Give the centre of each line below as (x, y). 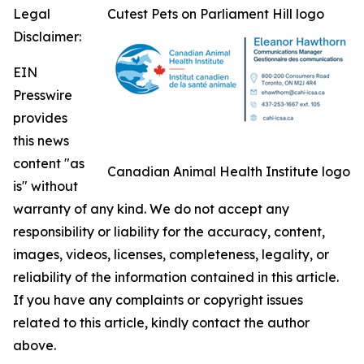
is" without (45, 186)
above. (35, 345)
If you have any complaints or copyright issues (158, 300)
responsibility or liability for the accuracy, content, (169, 232)
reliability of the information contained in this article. (176, 277)
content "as (49, 163)
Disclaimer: (47, 37)
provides (40, 118)
